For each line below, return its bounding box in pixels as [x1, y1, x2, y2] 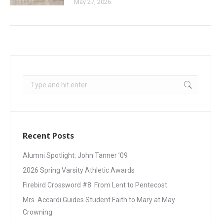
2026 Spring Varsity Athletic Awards [23, 166, 135, 175]
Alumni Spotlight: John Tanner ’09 [23, 151, 128, 160]
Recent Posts [23, 130, 74, 142]
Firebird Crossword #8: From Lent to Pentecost [23, 181, 167, 189]
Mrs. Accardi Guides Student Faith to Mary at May [23, 196, 175, 204]
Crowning [23, 208, 52, 217]
